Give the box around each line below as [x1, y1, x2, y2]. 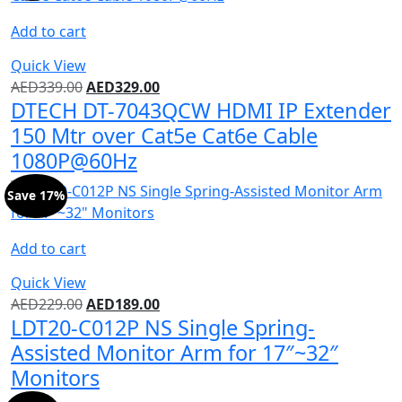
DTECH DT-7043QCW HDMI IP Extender [11, 95, 391, 125]
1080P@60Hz [11, 145, 137, 175]
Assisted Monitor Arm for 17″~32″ [11, 337, 338, 367]
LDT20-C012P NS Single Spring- [11, 312, 315, 342]
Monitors [11, 363, 100, 392]
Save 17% [6, 187, 65, 205]
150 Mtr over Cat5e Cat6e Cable [11, 120, 318, 150]
